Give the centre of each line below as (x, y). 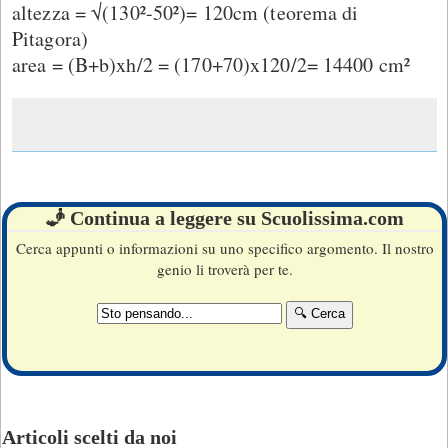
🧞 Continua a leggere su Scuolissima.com (224, 217)
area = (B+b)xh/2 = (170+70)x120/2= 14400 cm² (211, 64)
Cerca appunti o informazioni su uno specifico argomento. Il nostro (224, 247)
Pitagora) (50, 38)
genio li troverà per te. (224, 268)
